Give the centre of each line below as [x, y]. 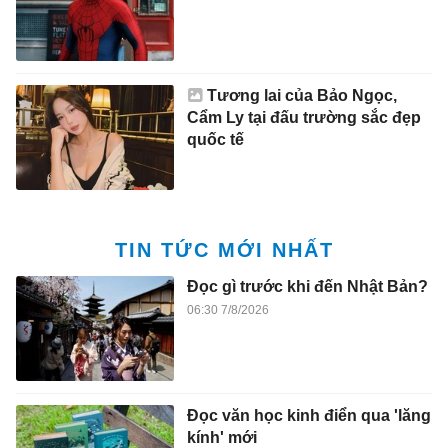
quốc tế [215, 139]
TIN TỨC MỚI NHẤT [224, 249]
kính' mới [221, 437]
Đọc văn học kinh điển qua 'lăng [308, 415]
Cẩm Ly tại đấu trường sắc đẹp [303, 117]
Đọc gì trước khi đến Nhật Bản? [307, 287]
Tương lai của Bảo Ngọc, [301, 95]
